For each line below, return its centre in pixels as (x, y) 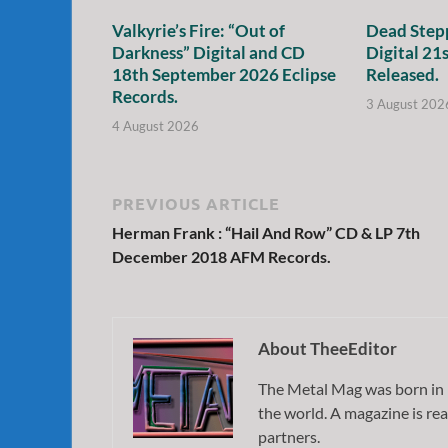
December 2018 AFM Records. (221, 256)
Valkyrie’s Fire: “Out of (198, 31)
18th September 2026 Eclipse (224, 75)
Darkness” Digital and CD (208, 53)
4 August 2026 (155, 125)
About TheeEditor (327, 348)
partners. (289, 436)
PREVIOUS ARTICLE (196, 203)
